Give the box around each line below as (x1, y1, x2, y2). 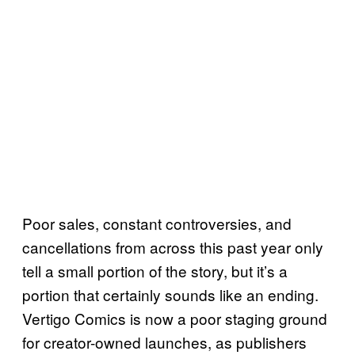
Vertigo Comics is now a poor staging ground (22, 307, 327, 330)
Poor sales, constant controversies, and (22, 212, 292, 235)
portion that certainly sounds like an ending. (22, 284, 319, 306)
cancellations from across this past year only (22, 236, 323, 258)
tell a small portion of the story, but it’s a (22, 260, 288, 282)
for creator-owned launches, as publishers (22, 331, 307, 353)
